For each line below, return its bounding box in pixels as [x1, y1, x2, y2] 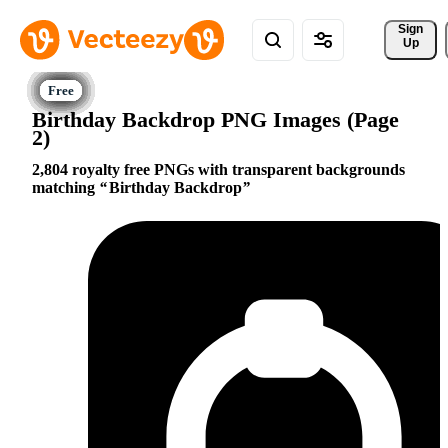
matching [32, 179, 99, 197]
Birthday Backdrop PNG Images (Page [32, 106, 399, 132]
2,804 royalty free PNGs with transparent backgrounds [32, 161, 405, 179]
